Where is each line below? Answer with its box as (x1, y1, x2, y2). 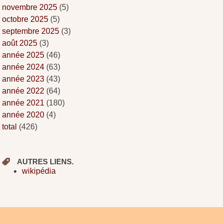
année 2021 (2, 98, 45, 107)
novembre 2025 (2, 2, 58, 11)
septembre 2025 (2, 26, 60, 35)
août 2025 (2, 38, 38, 47)
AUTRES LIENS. (17, 157, 74, 166)
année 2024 (2, 62, 45, 71)
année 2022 (2, 86, 45, 95)
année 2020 (2, 110, 45, 119)
